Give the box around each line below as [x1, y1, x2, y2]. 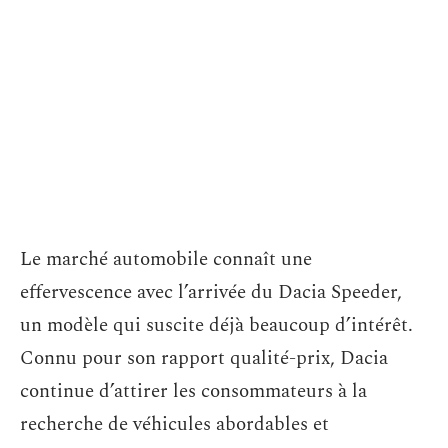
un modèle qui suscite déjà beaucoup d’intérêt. [20, 311, 413, 340]
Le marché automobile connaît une [20, 245, 312, 274]
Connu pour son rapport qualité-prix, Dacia [20, 344, 388, 373]
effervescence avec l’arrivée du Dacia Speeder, [20, 278, 402, 307]
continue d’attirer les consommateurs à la [20, 377, 367, 406]
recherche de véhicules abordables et [20, 410, 329, 439]
